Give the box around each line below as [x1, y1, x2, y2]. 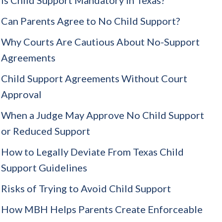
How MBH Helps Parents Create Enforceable [1, 203, 203, 215]
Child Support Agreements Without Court [1, 72, 187, 84]
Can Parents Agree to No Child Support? [1, 14, 180, 27]
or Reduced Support [1, 124, 90, 137]
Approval [1, 88, 42, 100]
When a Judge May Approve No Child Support [1, 109, 204, 121]
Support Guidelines [1, 161, 87, 173]
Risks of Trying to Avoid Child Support [1, 182, 171, 194]
